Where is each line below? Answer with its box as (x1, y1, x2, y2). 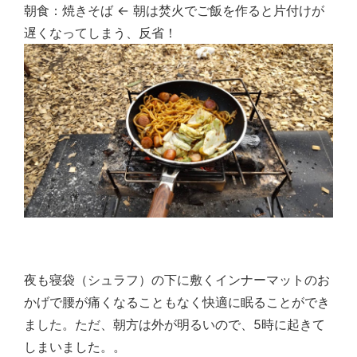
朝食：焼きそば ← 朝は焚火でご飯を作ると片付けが (24, 2, 324, 18)
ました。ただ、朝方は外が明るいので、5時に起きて (24, 316, 325, 333)
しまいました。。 (24, 339, 126, 355)
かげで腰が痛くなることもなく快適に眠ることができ (24, 294, 330, 311)
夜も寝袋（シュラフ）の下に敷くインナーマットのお (24, 272, 330, 288)
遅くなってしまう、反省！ (24, 24, 177, 41)
